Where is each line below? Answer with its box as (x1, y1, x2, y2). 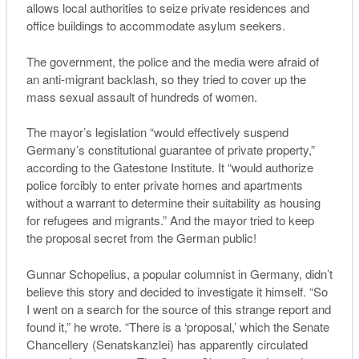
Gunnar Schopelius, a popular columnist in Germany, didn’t (26, 264, 333, 282)
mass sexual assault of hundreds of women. (26, 87, 257, 105)
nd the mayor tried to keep (177, 212, 314, 229)
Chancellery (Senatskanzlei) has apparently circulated (26, 335, 308, 353)
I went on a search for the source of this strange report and (26, 300, 331, 317)
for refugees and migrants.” (26, 212, 170, 229)
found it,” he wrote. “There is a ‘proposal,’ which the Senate (26, 317, 329, 335)
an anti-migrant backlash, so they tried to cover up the (26, 70, 306, 87)
